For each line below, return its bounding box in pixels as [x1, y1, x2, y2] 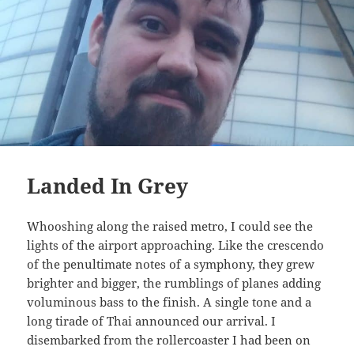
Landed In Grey [27, 171, 189, 200]
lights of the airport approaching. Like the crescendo [27, 236, 325, 253]
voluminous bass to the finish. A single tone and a [27, 293, 312, 310]
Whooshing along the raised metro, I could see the [27, 217, 314, 234]
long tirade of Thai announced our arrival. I [27, 312, 277, 329]
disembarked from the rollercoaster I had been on [27, 331, 311, 348]
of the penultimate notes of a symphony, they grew [27, 255, 315, 272]
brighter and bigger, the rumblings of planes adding [27, 274, 322, 291]
